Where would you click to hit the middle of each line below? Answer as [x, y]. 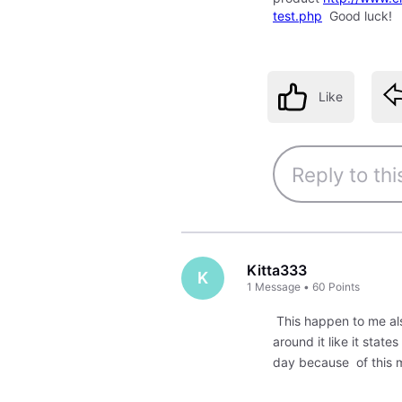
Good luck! [357, 15]
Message [278, 287]
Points [345, 287]
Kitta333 [277, 270]
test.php [297, 15]
